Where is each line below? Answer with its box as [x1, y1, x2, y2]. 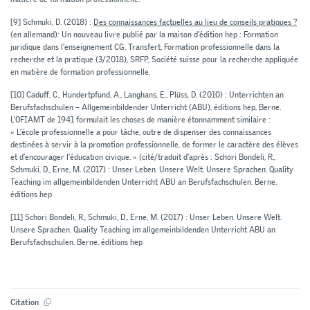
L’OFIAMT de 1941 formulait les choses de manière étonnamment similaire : [10, 114, 271, 126]
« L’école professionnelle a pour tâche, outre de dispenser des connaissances [10, 127, 271, 138]
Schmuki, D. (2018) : [21, 17, 93, 28]
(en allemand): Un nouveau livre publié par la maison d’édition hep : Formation [10, 29, 278, 41]
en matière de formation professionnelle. [10, 66, 150, 78]
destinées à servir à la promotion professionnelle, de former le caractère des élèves [10, 139, 298, 151]
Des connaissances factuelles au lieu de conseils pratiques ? [93, 17, 297, 28]
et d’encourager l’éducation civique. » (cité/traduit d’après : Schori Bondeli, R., [10, 152, 275, 163]
